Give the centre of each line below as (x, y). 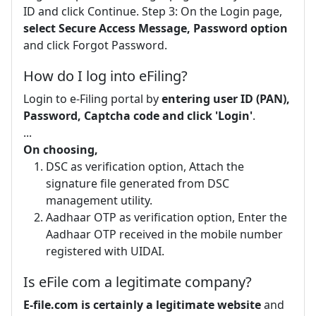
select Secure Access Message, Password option (156, 28)
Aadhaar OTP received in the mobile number (164, 234)
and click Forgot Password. (95, 45)
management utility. (99, 200)
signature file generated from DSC (138, 183)
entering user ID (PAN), (226, 98)
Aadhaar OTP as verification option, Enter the (166, 217)
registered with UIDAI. (105, 251)
